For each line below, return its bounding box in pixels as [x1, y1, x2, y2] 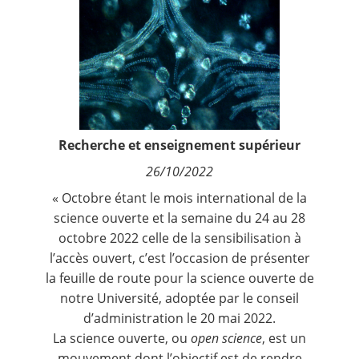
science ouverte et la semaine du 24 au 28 [54, 208, 305, 227]
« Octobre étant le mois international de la [52, 188, 307, 207]
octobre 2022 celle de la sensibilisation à [58, 228, 301, 247]
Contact [20, 4, 67, 22]
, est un [262, 329, 306, 347]
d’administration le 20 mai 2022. [83, 309, 276, 327]
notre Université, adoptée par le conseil [60, 288, 299, 307]
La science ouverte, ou [53, 329, 191, 347]
